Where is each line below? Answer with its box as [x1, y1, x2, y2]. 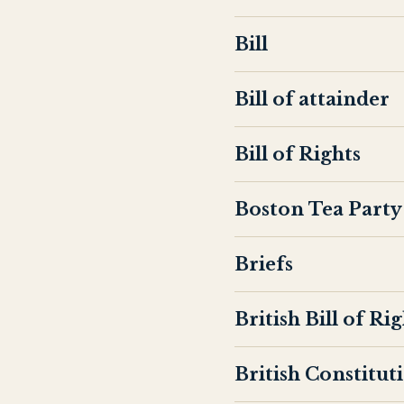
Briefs [234, 253, 293, 275]
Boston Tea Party [234, 198, 402, 220]
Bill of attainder [234, 88, 390, 110]
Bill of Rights [234, 143, 361, 165]
